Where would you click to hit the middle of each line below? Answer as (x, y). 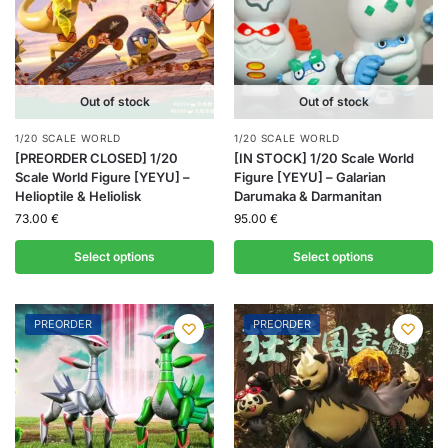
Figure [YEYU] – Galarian (310, 177)
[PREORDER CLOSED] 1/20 (96, 158)
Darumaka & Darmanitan (308, 196)
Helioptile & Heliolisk (78, 196)
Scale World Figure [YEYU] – (102, 177)
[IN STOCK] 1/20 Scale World (324, 158)
